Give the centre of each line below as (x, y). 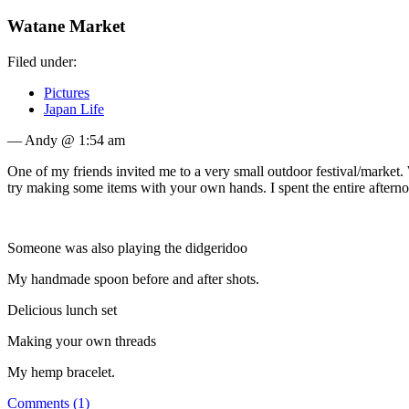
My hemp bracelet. (61, 372)
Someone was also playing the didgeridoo (127, 248)
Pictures (67, 93)
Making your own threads (82, 341)
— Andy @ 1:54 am (66, 141)
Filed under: (42, 62)
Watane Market (66, 26)
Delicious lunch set (62, 310)
